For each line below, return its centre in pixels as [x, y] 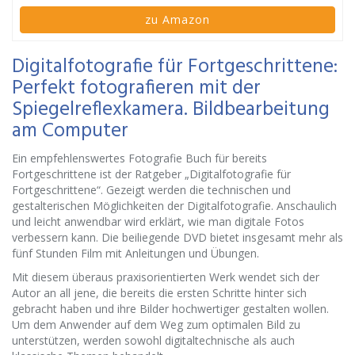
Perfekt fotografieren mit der [136, 89]
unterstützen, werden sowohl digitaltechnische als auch [153, 340]
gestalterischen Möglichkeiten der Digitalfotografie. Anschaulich [174, 206]
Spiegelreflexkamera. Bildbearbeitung [171, 110]
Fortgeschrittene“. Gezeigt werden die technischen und [151, 190]
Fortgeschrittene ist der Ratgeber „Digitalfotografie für [151, 174]
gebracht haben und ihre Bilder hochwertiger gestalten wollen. [170, 309]
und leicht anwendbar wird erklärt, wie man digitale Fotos [158, 221]
